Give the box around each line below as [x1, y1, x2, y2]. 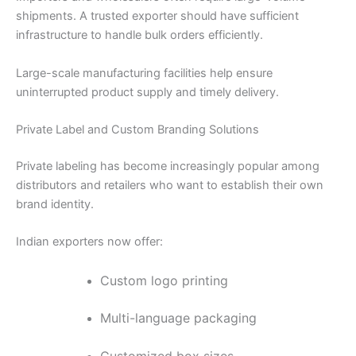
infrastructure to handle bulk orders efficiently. [16, 28, 263, 43]
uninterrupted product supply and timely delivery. [16, 84, 279, 99]
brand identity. [16, 196, 94, 211]
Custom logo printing [99, 272, 228, 288]
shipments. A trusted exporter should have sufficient [16, 9, 299, 24]
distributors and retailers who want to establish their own [16, 177, 323, 192]
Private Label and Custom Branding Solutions [16, 122, 259, 137]
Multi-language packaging [99, 310, 257, 327]
